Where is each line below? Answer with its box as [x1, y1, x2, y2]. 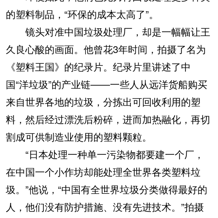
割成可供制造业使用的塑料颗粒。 [6, 129, 152, 144]
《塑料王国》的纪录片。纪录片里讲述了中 [6, 59, 191, 73]
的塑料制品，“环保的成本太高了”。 [6, 6, 159, 21]
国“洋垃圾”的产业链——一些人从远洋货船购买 [6, 76, 207, 91]
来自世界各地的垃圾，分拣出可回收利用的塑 [6, 94, 200, 109]
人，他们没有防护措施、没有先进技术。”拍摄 [6, 199, 204, 214]
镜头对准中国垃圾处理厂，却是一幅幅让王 [6, 24, 210, 38]
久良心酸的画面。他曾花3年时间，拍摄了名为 [6, 41, 206, 56]
